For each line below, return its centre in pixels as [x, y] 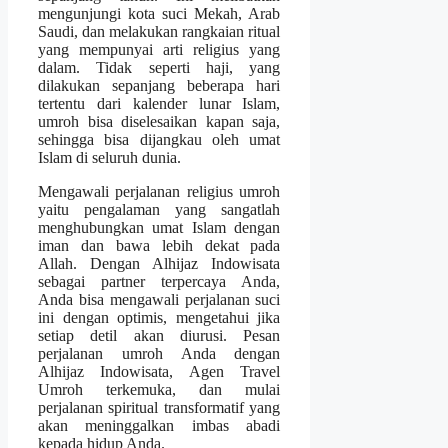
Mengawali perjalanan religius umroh [159, 191]
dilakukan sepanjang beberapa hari [159, 85]
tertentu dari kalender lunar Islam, [159, 103]
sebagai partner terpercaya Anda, [159, 281]
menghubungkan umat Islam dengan [159, 227]
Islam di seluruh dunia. [109, 157]
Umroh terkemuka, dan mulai [159, 389]
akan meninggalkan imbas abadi [159, 425]
